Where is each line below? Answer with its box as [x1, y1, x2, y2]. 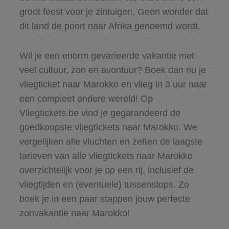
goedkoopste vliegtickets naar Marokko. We [19, 122, 197, 132]
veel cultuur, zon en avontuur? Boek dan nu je [19, 64, 206, 75]
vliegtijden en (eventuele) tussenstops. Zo [19, 179, 189, 190]
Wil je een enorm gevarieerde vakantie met [19, 50, 194, 61]
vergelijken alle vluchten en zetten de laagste [19, 136, 202, 147]
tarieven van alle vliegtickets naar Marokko [19, 150, 193, 161]
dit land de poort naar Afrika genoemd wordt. [19, 20, 200, 31]
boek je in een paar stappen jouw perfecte [19, 193, 190, 204]
